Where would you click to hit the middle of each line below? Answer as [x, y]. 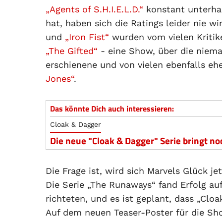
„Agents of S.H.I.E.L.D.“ [94, 9]
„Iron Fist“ [87, 37]
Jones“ [60, 79]
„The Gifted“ [72, 51]
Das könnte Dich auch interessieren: [112, 109]
